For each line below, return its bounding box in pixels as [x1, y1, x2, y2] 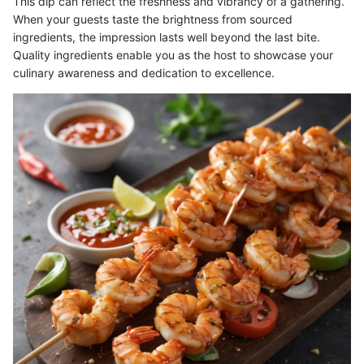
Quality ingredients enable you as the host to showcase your [13, 47, 333, 62]
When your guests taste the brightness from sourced [13, 11, 292, 26]
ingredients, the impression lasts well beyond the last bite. [13, 29, 320, 44]
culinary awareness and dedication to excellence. [13, 65, 275, 80]
